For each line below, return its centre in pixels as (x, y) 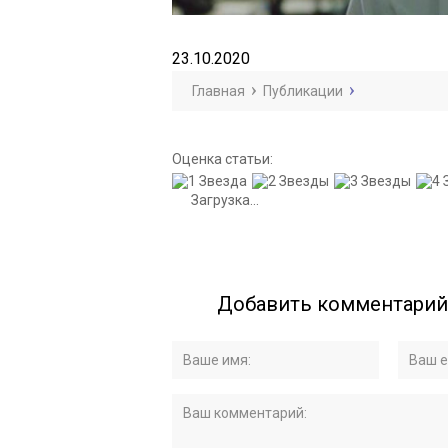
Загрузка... (223, 199)
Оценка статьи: (222, 159)
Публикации (303, 91)
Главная (218, 91)
